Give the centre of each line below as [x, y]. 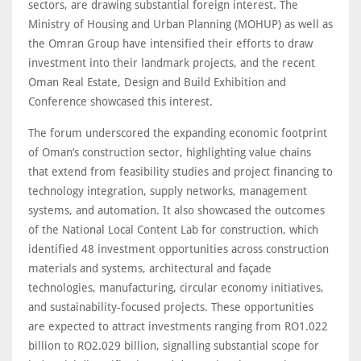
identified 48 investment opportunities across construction [178, 249]
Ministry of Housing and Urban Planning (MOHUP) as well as [180, 25]
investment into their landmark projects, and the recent [172, 63]
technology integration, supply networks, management [168, 191]
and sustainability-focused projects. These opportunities [171, 307]
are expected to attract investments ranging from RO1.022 [178, 327]
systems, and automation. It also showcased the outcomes [176, 211]
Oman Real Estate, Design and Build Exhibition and [157, 83]
